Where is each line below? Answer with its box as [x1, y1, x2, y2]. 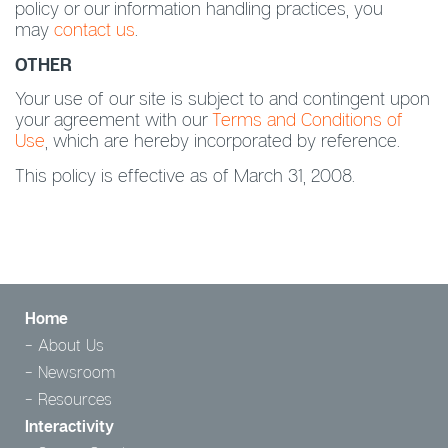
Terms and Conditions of [212, 108, 403, 130]
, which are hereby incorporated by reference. [45, 129, 400, 151]
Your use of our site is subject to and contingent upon [15, 87, 430, 109]
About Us [38, 334, 104, 355]
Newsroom [38, 361, 115, 382]
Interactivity [25, 415, 114, 436]
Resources [38, 388, 112, 409]
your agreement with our [15, 108, 212, 130]
